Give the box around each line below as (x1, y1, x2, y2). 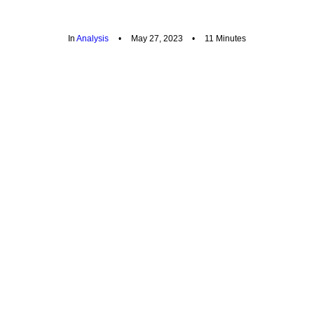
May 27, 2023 (130, 34, 183, 43)
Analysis (76, 34, 109, 43)
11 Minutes (205, 34, 247, 43)
